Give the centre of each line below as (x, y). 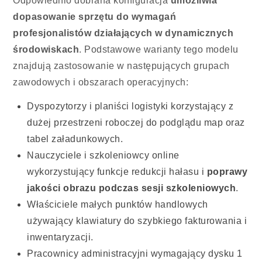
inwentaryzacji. (60, 237)
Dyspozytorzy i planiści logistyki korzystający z (130, 106)
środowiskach (46, 50)
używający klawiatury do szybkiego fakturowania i (137, 221)
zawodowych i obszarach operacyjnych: (101, 82)
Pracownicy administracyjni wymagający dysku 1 (135, 254)
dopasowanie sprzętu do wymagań (95, 17)
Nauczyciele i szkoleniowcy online (103, 156)
